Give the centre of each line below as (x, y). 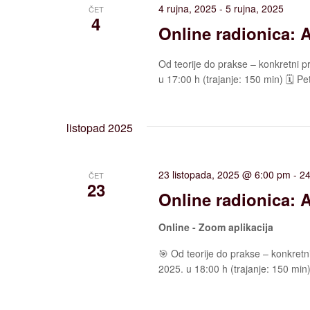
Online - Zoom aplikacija (216, 227)
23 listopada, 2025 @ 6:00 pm (225, 174)
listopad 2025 (100, 127)
